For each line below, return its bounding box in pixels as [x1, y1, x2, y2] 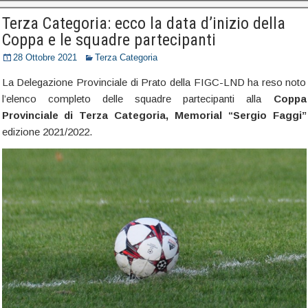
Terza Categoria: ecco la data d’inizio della [1, 14, 285, 33]
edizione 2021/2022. [1, 126, 92, 137]
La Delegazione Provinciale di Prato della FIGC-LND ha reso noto [1, 76, 307, 88]
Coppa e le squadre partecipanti [1, 30, 216, 49]
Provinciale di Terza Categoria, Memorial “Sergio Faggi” [1, 109, 307, 121]
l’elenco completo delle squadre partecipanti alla [1, 93, 274, 104]
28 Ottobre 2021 [12, 52, 77, 63]
